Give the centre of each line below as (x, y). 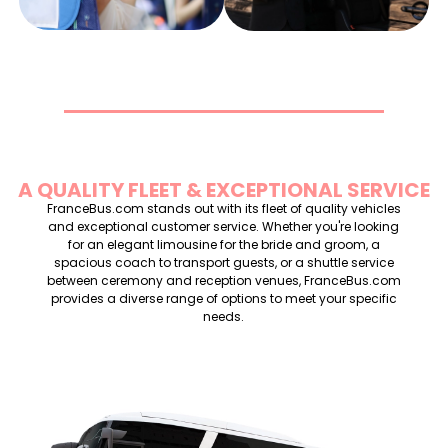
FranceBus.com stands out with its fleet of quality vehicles (223, 208)
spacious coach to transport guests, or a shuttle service (223, 262)
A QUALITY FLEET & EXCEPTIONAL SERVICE (224, 189)
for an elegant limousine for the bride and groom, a (223, 244)
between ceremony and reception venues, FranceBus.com (223, 280)
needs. (224, 316)
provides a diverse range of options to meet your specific (223, 298)
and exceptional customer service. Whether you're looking (224, 226)
